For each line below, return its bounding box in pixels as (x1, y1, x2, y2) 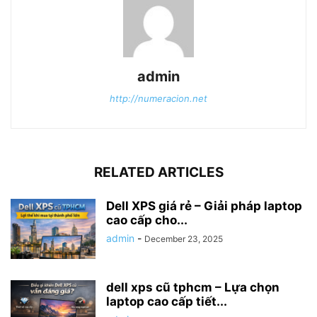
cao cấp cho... (106, 212, 188, 227)
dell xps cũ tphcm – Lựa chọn (106, 279, 279, 294)
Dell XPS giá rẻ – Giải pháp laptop (106, 198, 302, 213)
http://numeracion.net (110, 92, 207, 104)
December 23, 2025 (144, 233, 223, 244)
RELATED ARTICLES (93, 163, 224, 180)
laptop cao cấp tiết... (106, 294, 227, 309)
